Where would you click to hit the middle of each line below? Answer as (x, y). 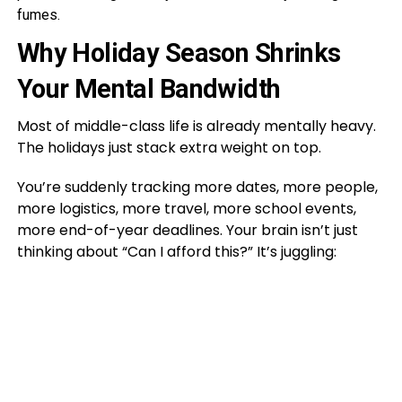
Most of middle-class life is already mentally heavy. (196, 126)
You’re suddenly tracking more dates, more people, (197, 187)
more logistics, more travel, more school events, (186, 208)
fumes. (38, 14)
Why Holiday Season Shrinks (179, 52)
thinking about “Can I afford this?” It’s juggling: (176, 251)
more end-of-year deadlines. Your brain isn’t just (187, 230)
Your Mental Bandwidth (149, 88)
